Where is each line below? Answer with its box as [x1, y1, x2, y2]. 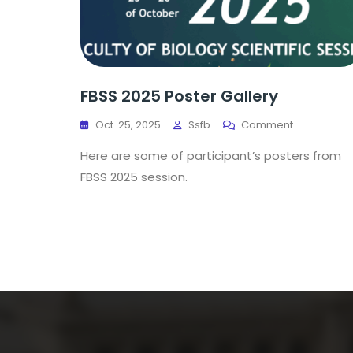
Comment [241, 117, 293, 132]
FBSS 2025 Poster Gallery [80, 85, 278, 107]
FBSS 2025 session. [80, 169, 188, 185]
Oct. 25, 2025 [95, 117, 161, 132]
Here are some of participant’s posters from [80, 147, 341, 164]
